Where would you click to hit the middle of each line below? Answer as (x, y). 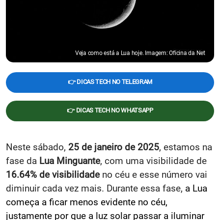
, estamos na (186, 147)
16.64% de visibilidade (53, 174)
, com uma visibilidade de (153, 161)
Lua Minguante (70, 161)
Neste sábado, (37, 147)
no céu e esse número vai (153, 174)
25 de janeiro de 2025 (114, 147)
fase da (23, 161)
